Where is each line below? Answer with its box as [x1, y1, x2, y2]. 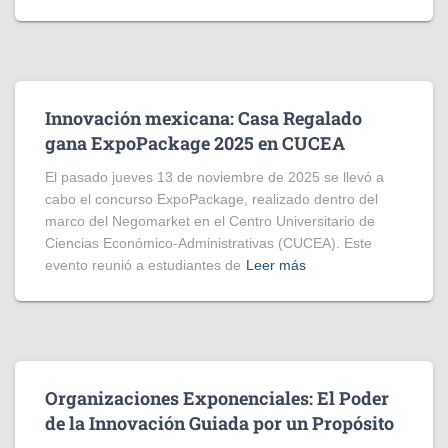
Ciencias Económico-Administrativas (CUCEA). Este [45, 235, 372, 251]
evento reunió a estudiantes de [45, 257, 241, 273]
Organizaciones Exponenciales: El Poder [45, 386, 389, 410]
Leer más [246, 257, 306, 273]
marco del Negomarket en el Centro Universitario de [45, 213, 375, 229]
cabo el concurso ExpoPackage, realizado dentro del [45, 191, 378, 207]
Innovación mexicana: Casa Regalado [45, 106, 362, 130]
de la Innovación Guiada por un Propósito [45, 411, 394, 435]
